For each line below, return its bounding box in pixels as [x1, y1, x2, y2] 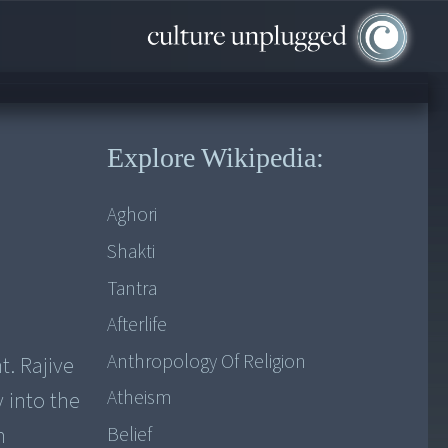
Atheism [106, 384, 172, 413]
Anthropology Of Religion [106, 347, 306, 376]
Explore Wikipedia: [106, 142, 324, 174]
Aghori [106, 201, 157, 230]
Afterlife [106, 311, 167, 340]
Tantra [106, 274, 157, 303]
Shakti [106, 237, 155, 266]
